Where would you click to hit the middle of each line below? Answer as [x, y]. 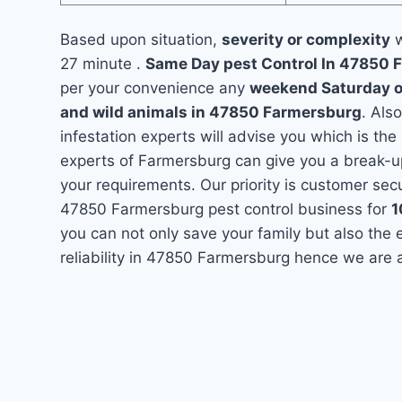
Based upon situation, [141, 39]
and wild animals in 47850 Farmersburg [211, 112]
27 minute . [103, 64]
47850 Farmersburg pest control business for [226, 209]
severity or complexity [306, 39]
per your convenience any [155, 88]
